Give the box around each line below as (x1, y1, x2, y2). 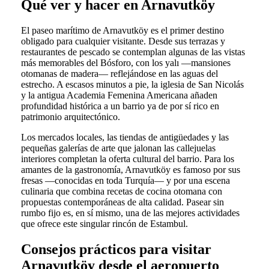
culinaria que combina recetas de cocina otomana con (20, 186, 222, 196)
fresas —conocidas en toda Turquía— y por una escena (20, 175, 230, 186)
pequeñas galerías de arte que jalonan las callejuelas (20, 142, 216, 153)
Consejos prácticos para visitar (20, 241, 211, 257)
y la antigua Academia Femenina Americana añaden (20, 89, 217, 100)
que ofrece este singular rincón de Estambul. (20, 218, 188, 229)
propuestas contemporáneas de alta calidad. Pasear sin (20, 196, 224, 207)
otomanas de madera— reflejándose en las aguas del (20, 68, 218, 79)
